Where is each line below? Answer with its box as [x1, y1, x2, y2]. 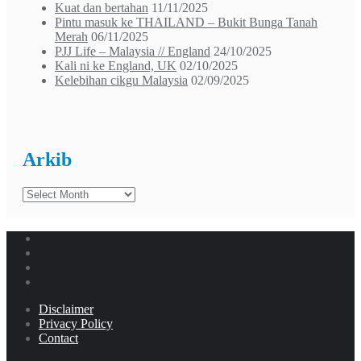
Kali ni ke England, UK [55, 59, 176, 73]
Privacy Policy [39, 317, 113, 331]
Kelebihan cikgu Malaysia [55, 73, 188, 88]
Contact [39, 331, 78, 346]
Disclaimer [39, 302, 93, 317]
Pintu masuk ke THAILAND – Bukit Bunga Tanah [55, 15, 317, 30]
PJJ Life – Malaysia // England [55, 44, 210, 59]
